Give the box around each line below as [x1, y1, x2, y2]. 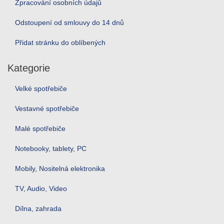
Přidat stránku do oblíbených [15, 38, 105, 46]
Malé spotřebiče [15, 124, 65, 132]
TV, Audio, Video [15, 184, 67, 192]
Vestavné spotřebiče [15, 104, 79, 112]
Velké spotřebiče [15, 84, 67, 92]
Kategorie [7, 62, 50, 73]
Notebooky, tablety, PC [15, 144, 86, 152]
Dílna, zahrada [15, 204, 61, 212]
